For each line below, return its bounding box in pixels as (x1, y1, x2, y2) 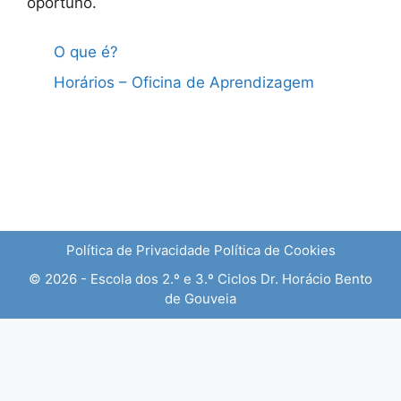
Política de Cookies (213, 242, 336, 259)
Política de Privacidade (65, 242, 210, 259)
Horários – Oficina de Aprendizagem (54, 73, 314, 91)
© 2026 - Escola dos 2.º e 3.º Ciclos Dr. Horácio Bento (29, 270, 372, 287)
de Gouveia (165, 290, 236, 307)
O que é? (54, 43, 118, 61)
